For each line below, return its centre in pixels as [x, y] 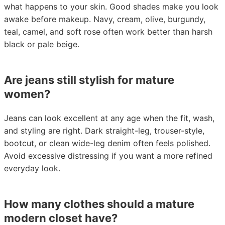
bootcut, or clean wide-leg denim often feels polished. [107, 143]
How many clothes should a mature [99, 204]
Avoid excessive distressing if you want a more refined [108, 156]
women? [27, 94]
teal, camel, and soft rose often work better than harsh [108, 32]
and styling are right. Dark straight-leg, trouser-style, [104, 131]
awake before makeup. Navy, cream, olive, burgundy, [105, 19]
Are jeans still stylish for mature [89, 80]
